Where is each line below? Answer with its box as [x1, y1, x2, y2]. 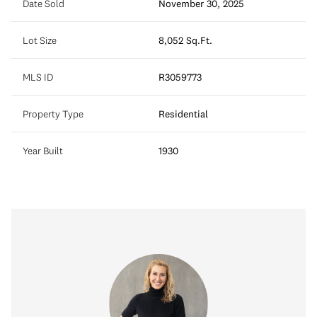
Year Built [23, 144, 63, 157]
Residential [158, 107, 208, 120]
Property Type [23, 107, 83, 120]
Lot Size [23, 33, 57, 47]
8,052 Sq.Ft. [158, 33, 212, 47]
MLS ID [23, 70, 53, 83]
